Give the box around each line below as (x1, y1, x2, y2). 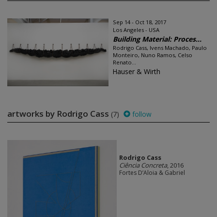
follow (130, 109, 152, 119)
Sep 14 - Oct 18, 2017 (113, 18, 166, 26)
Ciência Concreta (119, 161, 167, 170)
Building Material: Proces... (113, 34, 201, 44)
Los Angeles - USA (113, 26, 159, 33)
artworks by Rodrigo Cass (7, 108, 111, 119)
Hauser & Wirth (112, 67, 160, 76)
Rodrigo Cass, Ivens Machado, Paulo (113, 44, 207, 51)
